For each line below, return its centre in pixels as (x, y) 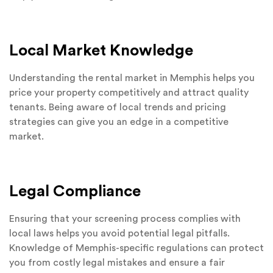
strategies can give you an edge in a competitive (119, 122)
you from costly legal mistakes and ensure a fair (117, 263)
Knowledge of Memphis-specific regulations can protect (136, 248)
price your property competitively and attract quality (129, 93)
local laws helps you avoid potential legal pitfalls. (119, 234)
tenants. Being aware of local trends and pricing (118, 108)
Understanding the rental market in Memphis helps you (132, 78)
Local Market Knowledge (101, 51)
